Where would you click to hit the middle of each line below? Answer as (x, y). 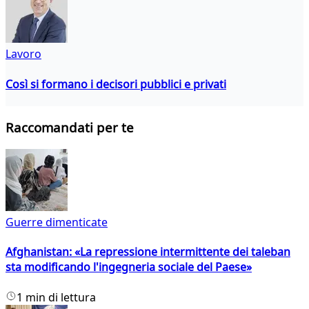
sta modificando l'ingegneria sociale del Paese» (129, 267)
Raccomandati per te (70, 128)
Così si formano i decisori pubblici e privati (116, 84)
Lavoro (23, 54)
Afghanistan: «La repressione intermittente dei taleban (148, 252)
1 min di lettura (56, 297)
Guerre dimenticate (57, 222)
